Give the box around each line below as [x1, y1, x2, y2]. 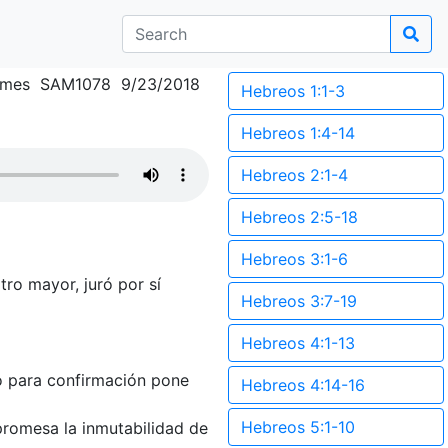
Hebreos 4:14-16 [241, 375, 365, 395]
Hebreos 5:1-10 [241, 417, 355, 437]
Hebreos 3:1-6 [241, 249, 348, 269]
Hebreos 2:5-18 [241, 207, 358, 227]
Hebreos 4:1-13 [241, 333, 355, 353]
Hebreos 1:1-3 [241, 81, 345, 101]
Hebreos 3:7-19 [241, 291, 357, 311]
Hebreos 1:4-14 [241, 123, 355, 143]
